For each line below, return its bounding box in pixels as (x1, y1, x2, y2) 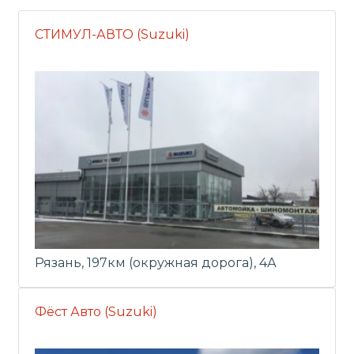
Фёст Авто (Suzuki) (35, 304, 157, 319)
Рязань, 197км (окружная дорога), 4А (35, 255, 277, 270)
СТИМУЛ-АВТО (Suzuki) (35, 27, 190, 42)
